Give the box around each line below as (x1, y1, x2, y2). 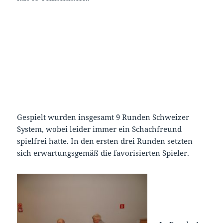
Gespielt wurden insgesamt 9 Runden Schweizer (17, 111, 190, 122)
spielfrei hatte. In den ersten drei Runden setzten (17, 135, 193, 146)
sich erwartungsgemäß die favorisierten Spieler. (17, 147, 190, 158)
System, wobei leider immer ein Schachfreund (17, 123, 182, 134)
